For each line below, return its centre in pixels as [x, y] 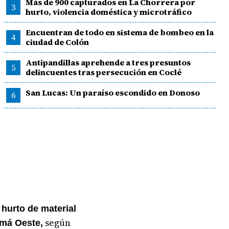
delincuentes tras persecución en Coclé [103, 72]
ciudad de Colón [57, 42]
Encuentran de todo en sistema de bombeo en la [119, 32]
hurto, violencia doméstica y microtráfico [108, 12]
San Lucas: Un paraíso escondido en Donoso [112, 93]
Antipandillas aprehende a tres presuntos [108, 62]
